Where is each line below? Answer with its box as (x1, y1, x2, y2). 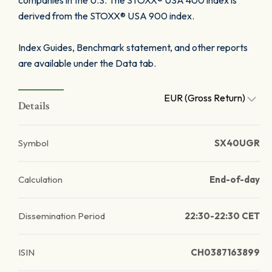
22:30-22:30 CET (185, 210, 260, 222)
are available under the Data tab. (18, 57, 156, 69)
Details (18, 99, 50, 113)
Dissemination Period (18, 210, 105, 222)
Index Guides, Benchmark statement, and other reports (18, 41, 248, 53)
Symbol (18, 137, 49, 149)
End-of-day (209, 174, 260, 185)
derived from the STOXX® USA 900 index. (18, 10, 194, 22)
